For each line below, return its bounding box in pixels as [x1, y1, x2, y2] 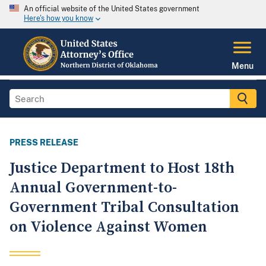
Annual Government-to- [9, 178, 177, 198]
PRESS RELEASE [9, 138, 78, 148]
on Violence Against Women [9, 217, 207, 237]
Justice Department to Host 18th [9, 159, 235, 179]
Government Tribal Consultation [9, 198, 239, 218]
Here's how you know [24, 14, 93, 23]
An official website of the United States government [24, 5, 199, 13]
